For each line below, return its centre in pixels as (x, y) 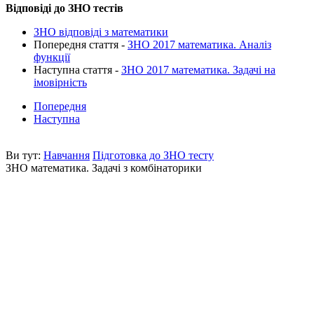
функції (52, 57)
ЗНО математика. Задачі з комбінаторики (104, 168)
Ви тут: (25, 155)
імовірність (60, 82)
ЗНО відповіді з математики (101, 32)
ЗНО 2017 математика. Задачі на (198, 69)
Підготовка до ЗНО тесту (153, 155)
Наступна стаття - (77, 69)
